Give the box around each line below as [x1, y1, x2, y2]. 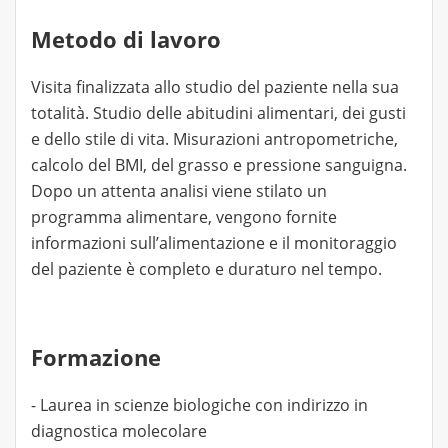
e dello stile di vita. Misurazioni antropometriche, [31, 128, 398, 150]
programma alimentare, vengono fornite [31, 206, 337, 228]
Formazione [31, 342, 161, 372]
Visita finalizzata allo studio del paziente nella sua [31, 76, 399, 98]
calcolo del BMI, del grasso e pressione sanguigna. [31, 154, 407, 176]
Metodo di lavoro [31, 24, 221, 54]
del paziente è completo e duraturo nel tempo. [31, 258, 382, 280]
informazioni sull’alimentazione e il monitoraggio [31, 232, 397, 254]
